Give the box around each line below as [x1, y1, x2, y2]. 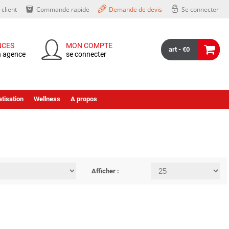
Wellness [33, 95, 60, 103]
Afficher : [91, 167, 120, 175]
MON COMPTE [65, 41, 112, 50]
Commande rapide [36, 5, 89, 14]
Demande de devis [108, 5, 162, 14]
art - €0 [169, 45, 190, 53]
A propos [70, 95, 97, 103]
